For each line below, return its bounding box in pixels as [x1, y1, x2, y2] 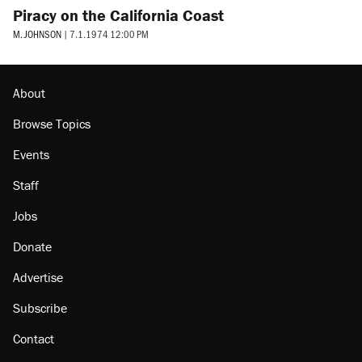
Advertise [13, 268, 63, 285]
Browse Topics [13, 115, 90, 132]
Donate [13, 238, 52, 255]
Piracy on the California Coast [13, 5, 224, 26]
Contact [13, 330, 54, 347]
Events [13, 145, 49, 162]
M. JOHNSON [13, 27, 61, 40]
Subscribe [13, 299, 67, 316]
